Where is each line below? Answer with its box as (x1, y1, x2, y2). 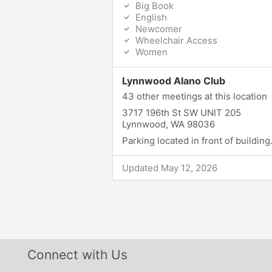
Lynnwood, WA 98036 (121, 118, 215, 130)
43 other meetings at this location (121, 90, 267, 102)
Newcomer (132, 23, 182, 35)
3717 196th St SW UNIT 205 (121, 107, 241, 118)
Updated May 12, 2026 (121, 162, 217, 174)
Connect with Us (27, 247, 127, 262)
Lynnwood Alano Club (121, 75, 225, 87)
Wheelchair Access (132, 35, 217, 46)
